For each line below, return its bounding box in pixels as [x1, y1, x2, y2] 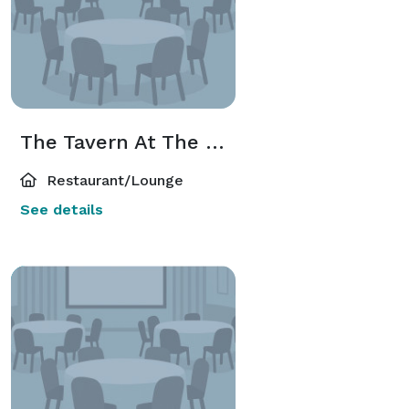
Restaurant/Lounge [42, 171, 184, 189]
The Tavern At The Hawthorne [205, 130, 225, 153]
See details [20, 200, 103, 218]
